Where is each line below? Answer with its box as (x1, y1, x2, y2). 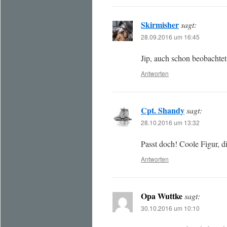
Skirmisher (141, 19, 179, 30)
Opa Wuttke (141, 190, 182, 202)
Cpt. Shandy (141, 104, 184, 116)
